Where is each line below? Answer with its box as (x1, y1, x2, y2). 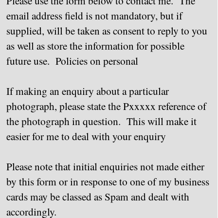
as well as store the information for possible (6, 38, 184, 53)
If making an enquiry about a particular (6, 84, 169, 98)
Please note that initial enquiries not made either (6, 159, 204, 173)
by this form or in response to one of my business (6, 174, 209, 188)
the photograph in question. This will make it (6, 114, 197, 128)
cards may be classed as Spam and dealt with (6, 189, 189, 203)
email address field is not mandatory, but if (6, 8, 182, 22)
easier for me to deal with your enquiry (6, 129, 166, 143)
